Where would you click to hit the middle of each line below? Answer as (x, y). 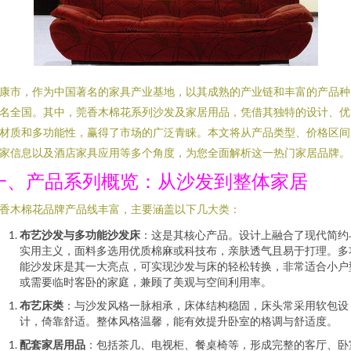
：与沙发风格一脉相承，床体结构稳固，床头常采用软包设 (206, 305)
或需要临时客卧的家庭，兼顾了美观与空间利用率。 (146, 282)
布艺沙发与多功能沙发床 (80, 235)
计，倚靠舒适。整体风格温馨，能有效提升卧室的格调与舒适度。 (179, 321)
